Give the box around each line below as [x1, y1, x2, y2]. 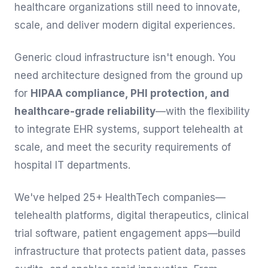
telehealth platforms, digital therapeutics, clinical [14, 209, 249, 221]
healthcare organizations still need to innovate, [14, 1, 240, 13]
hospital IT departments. [14, 159, 130, 171]
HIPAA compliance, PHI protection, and [31, 87, 229, 99]
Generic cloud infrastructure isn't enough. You [14, 51, 236, 63]
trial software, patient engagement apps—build [14, 227, 240, 239]
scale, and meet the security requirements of [14, 141, 231, 153]
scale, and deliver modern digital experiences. [14, 19, 235, 31]
